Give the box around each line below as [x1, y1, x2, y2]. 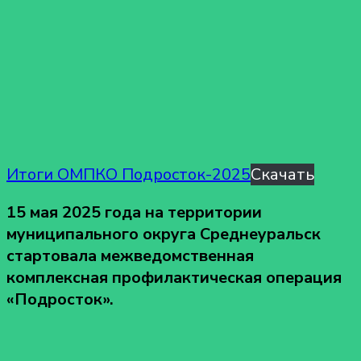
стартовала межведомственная [6, 244, 254, 267]
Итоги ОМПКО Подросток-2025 [6, 163, 251, 185]
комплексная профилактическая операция [6, 266, 342, 288]
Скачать [251, 163, 314, 185]
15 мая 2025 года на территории [6, 201, 262, 223]
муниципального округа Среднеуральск [6, 222, 321, 245]
